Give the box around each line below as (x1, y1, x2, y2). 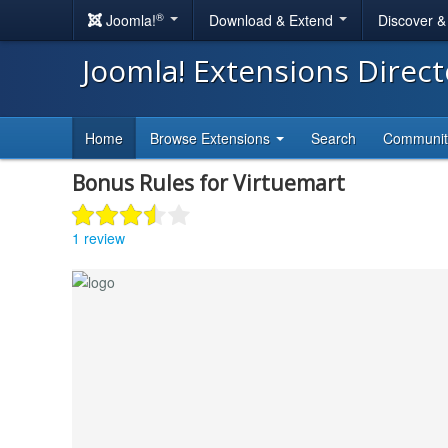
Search (311, 128, 356, 148)
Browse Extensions (150, 128, 274, 148)
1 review (72, 227, 125, 248)
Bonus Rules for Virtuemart (72, 169, 345, 197)
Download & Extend (209, 10, 337, 30)
